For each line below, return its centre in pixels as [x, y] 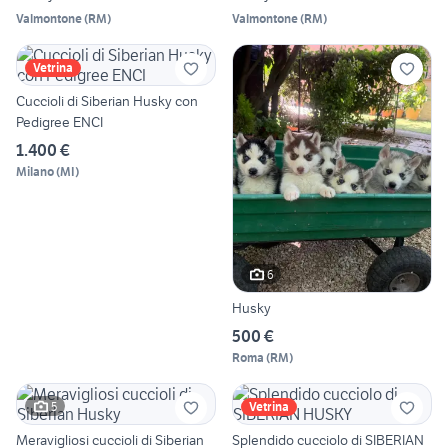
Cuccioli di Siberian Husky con [107, 100]
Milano [35, 171]
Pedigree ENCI [59, 121]
